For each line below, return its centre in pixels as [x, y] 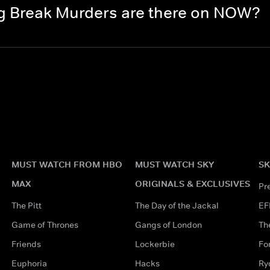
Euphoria [29, 263]
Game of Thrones [45, 224]
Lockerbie [155, 244]
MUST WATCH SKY [174, 164]
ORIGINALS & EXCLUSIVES [192, 183]
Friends [26, 244]
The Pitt [26, 205]
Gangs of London [168, 224]
